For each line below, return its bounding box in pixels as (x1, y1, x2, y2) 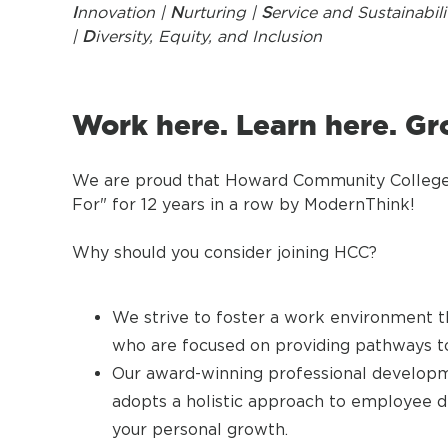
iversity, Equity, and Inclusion (95, 27, 322, 46)
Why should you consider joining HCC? (72, 243, 377, 262)
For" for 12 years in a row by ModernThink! (72, 195, 415, 214)
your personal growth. (112, 420, 288, 439)
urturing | (183, 3, 261, 22)
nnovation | (77, 3, 170, 22)
